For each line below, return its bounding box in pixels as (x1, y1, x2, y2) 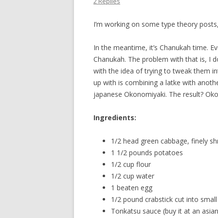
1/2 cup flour (111, 160, 151, 169)
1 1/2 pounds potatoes (111, 148, 183, 157)
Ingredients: (93, 113, 136, 122)
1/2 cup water (111, 171, 154, 181)
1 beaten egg (111, 183, 152, 192)
